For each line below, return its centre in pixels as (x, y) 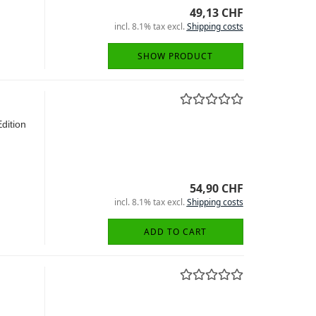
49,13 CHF (216, 13)
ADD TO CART (175, 232)
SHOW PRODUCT (175, 56)
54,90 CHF (216, 188)
